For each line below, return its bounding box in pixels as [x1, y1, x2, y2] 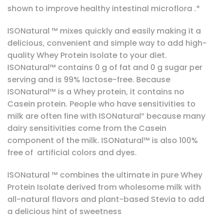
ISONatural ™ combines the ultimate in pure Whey [7, 169, 202, 181]
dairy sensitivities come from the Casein [7, 122, 166, 134]
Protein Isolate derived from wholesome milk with [7, 181, 201, 193]
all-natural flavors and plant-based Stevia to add [7, 193, 204, 205]
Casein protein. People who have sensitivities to [7, 98, 196, 109]
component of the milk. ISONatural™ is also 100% [7, 134, 198, 146]
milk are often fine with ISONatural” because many [7, 110, 205, 122]
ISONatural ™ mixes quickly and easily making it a [7, 25, 201, 36]
